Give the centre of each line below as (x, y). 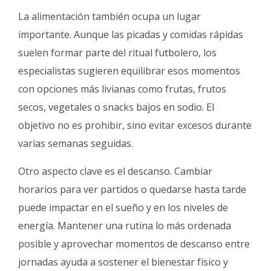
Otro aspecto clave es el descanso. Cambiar (115, 171)
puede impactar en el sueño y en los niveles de (123, 208)
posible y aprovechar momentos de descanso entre (134, 244)
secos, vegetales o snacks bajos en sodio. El (116, 107)
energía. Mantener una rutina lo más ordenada (125, 226)
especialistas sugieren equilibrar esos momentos (129, 71)
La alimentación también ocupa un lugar (109, 17)
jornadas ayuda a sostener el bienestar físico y (123, 262)
